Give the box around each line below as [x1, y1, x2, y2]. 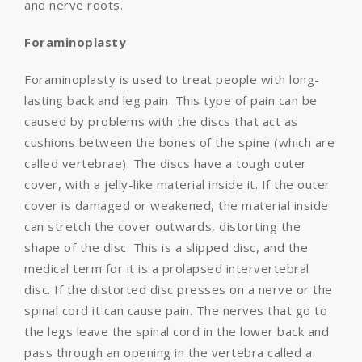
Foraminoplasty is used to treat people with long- [24, 71, 320, 87]
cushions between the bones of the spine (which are [24, 134, 335, 150]
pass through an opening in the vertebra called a [24, 344, 312, 360]
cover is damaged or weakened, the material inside [24, 197, 329, 213]
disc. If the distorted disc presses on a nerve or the [24, 281, 333, 297]
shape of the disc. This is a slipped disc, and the [24, 239, 308, 255]
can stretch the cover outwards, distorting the [24, 218, 301, 234]
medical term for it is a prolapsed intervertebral [24, 260, 309, 276]
